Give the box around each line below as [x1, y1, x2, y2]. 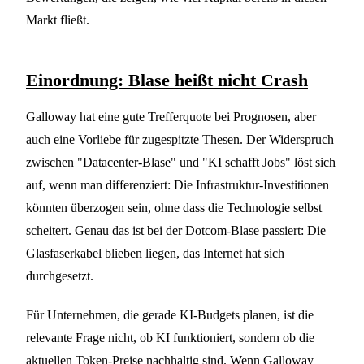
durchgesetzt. [26, 268, 93, 283]
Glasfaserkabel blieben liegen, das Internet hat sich [26, 245, 284, 260]
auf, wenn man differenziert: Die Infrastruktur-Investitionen [26, 177, 329, 192]
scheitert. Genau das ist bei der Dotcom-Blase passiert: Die [26, 223, 326, 237]
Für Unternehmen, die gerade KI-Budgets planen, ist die [26, 307, 314, 322]
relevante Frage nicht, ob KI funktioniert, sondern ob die [26, 330, 314, 344]
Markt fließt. [26, 12, 89, 27]
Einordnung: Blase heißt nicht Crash [26, 69, 308, 90]
